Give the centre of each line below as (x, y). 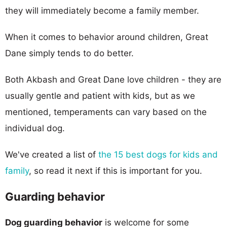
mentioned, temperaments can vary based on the (106, 112)
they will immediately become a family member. (102, 10)
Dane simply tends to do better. (69, 53)
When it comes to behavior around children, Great (107, 37)
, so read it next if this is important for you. (116, 171)
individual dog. (35, 128)
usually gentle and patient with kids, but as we (100, 96)
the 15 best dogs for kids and (158, 154)
